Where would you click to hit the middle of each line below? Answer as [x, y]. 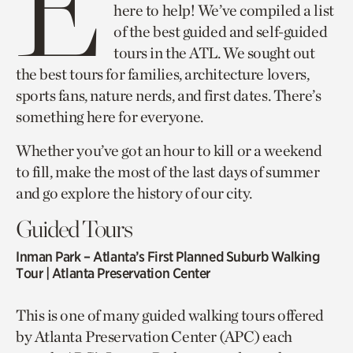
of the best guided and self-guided [221, 32]
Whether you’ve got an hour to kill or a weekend [169, 150]
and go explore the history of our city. [134, 193]
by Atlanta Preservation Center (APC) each [154, 336]
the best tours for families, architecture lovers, [163, 74]
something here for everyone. [110, 117]
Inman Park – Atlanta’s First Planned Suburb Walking [168, 256]
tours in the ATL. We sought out [214, 53]
